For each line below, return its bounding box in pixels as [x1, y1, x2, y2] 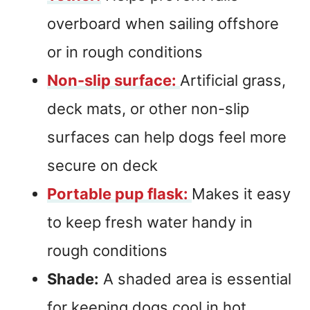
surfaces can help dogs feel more [47, 127, 286, 146]
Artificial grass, [180, 71, 286, 89]
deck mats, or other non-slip [47, 99, 249, 118]
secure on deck [47, 156, 158, 174]
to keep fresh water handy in [47, 212, 253, 231]
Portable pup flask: [47, 184, 188, 203]
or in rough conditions [47, 42, 203, 61]
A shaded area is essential [99, 269, 291, 288]
